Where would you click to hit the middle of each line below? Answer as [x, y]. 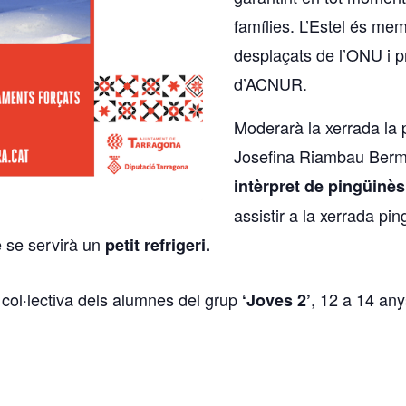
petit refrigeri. [160, 245]
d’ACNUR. [271, 84]
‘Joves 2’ [276, 300]
